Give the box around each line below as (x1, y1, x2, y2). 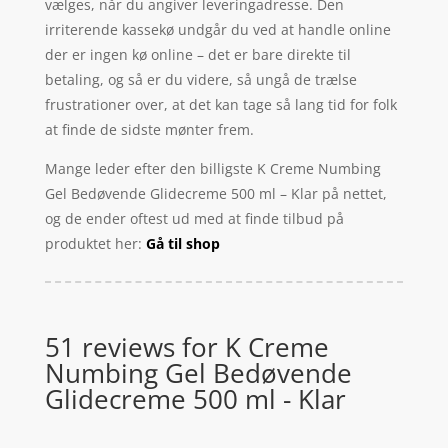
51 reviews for (44, 329, 225, 366)
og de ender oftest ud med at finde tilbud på (44, 209, 344, 229)
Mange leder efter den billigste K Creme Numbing (44, 159, 381, 179)
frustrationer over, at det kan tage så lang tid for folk (44, 95, 397, 115)
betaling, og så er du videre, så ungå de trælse (44, 70, 357, 90)
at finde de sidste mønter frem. (44, 120, 254, 140)
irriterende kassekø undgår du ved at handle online (44, 20, 391, 40)
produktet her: (44, 234, 146, 254)
